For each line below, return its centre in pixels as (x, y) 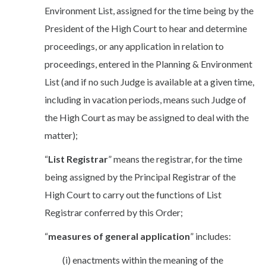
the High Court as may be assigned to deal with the (147, 117)
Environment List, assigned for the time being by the (149, 10)
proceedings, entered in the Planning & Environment (148, 64)
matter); (61, 135)
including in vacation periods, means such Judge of (145, 99)
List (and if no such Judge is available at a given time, (149, 81)
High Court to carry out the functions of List (133, 194)
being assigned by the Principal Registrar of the (140, 176)
